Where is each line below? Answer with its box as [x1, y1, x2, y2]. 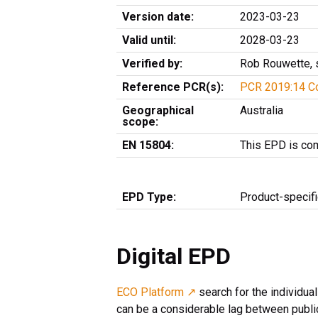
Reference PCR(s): [122, 80, 224, 94]
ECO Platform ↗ [116, 285, 196, 300]
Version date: [122, 10, 194, 24]
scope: [122, 115, 158, 129]
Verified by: [122, 57, 182, 71]
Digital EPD [116, 243, 231, 270]
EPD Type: [122, 190, 176, 204]
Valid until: [122, 33, 176, 48]
